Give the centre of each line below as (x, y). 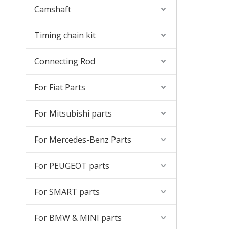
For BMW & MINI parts (78, 218)
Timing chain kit (65, 35)
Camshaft (53, 9)
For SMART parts (67, 192)
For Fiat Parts (60, 87)
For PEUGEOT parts (72, 166)
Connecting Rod (65, 61)
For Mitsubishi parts (73, 113)
